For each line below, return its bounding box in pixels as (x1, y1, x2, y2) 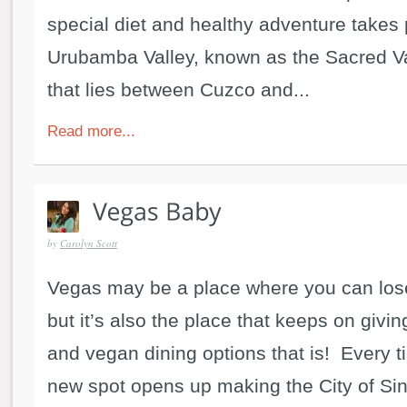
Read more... (47, 123, 135, 141)
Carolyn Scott (60, 235, 117, 250)
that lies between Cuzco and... (47, 79, 310, 101)
